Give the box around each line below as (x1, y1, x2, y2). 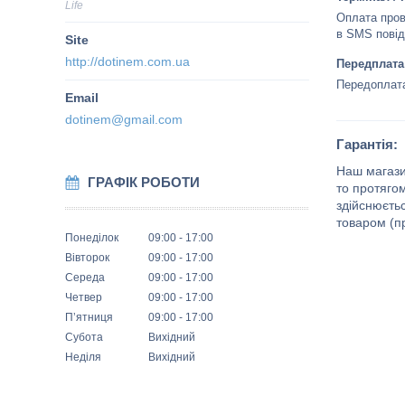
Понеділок (65, 231, 118, 244)
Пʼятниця (65, 311, 113, 324)
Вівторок (65, 251, 109, 264)
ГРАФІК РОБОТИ (88, 174, 200, 190)
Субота (65, 331, 103, 344)
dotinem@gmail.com (65, 112, 183, 127)
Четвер (65, 291, 102, 304)
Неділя (65, 351, 101, 363)
